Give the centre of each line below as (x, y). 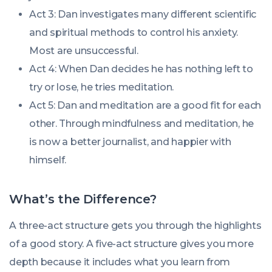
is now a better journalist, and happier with (130, 142)
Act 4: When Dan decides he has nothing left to (141, 69)
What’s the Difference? (83, 199)
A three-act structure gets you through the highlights (135, 226)
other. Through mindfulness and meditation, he (142, 124)
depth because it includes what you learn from (120, 262)
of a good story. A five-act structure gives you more (131, 244)
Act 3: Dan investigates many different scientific (143, 14)
